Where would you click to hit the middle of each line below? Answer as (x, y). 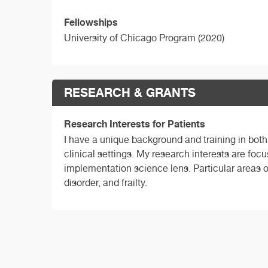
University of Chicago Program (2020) (144, 38)
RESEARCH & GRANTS (130, 93)
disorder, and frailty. (106, 183)
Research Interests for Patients (135, 124)
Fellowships (91, 22)
